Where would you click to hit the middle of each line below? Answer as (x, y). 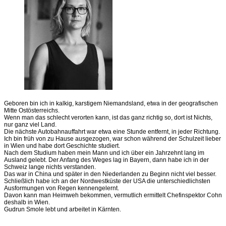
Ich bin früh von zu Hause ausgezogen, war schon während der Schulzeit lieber (112, 138)
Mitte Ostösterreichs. (32, 110)
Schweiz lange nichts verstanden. (50, 167)
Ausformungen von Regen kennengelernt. (62, 188)
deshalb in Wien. (27, 202)
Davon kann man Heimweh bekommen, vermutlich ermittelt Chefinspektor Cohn (113, 195)
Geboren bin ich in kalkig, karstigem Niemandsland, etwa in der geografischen (111, 103)
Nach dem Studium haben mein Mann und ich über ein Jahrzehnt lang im (104, 153)
